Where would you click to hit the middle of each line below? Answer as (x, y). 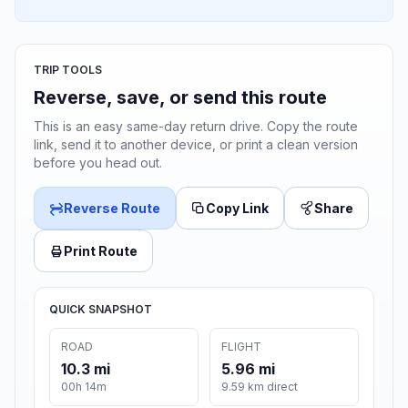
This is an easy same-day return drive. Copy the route (196, 127)
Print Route (101, 251)
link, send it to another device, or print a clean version (196, 145)
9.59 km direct (260, 387)
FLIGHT (241, 347)
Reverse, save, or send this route (180, 98)
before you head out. (98, 163)
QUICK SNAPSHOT (101, 310)
